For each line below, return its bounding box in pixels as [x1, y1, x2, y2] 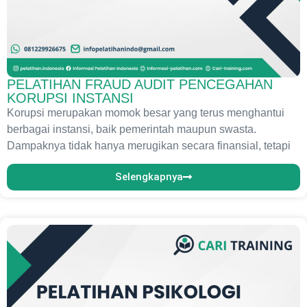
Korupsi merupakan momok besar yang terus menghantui [7, 107, 284, 119]
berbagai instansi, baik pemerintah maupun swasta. [7, 123, 256, 135]
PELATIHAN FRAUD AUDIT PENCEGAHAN [7, 77, 273, 92]
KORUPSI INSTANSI [7, 90, 134, 106]
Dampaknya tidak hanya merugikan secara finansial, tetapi [7, 140, 291, 151]
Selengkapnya [115, 171, 183, 184]
